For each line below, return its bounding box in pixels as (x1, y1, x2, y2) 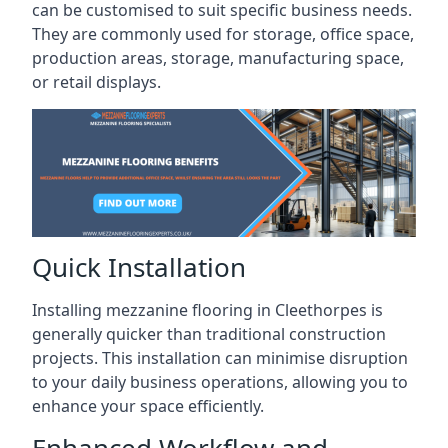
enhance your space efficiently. (32, 394, 264, 417)
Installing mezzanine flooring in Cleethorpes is (32, 298, 383, 321)
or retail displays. (32, 70, 161, 93)
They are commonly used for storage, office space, (32, 22, 414, 45)
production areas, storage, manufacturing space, (32, 46, 404, 69)
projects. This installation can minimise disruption (32, 346, 408, 369)
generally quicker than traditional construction (32, 322, 386, 345)
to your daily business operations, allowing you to (32, 370, 408, 393)
